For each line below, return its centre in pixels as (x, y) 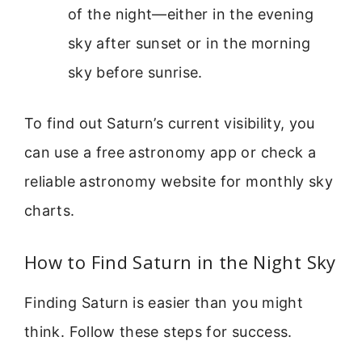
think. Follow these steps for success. (158, 332)
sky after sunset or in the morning (189, 43)
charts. (50, 210)
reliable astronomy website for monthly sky (179, 181)
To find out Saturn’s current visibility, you (170, 123)
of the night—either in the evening (191, 14)
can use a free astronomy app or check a (170, 152)
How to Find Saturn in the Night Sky (180, 262)
